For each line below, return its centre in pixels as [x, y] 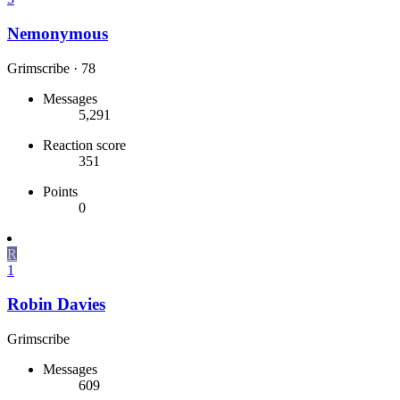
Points [60, 191]
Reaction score [84, 145]
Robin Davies [56, 304]
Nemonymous [58, 33]
